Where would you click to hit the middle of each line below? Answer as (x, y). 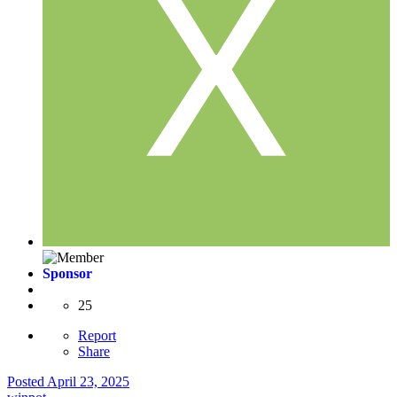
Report (97, 335)
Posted (27, 381)
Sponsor (67, 273)
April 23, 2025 (88, 381)
